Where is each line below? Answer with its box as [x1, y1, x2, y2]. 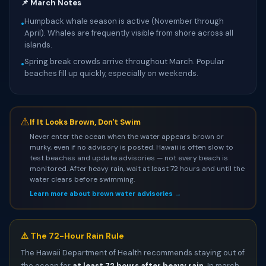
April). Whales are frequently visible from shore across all [24, 28, 233, 38]
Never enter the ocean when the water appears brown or [29, 131, 224, 141]
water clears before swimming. [29, 174, 135, 184]
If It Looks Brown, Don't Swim [29, 116, 141, 127]
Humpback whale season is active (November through [24, 16, 224, 26]
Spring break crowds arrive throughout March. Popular [24, 56, 224, 66]
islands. [24, 40, 52, 50]
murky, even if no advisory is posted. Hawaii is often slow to [29, 142, 233, 152]
